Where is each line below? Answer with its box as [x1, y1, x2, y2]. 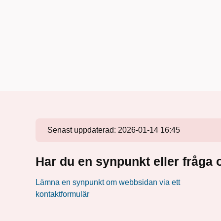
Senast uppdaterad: [47, 125, 118, 134]
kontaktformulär [36, 189, 89, 198]
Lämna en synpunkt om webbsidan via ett [36, 178, 180, 186]
